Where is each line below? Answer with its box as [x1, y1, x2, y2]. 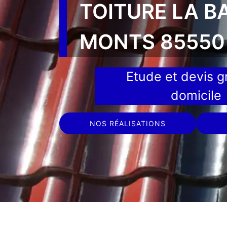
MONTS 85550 [80, 29, 225, 54]
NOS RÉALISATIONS [90, 119, 166, 128]
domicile [171, 88, 221, 103]
